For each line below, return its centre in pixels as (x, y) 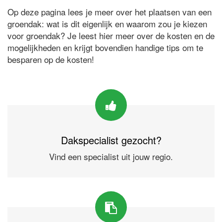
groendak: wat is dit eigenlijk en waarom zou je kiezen (107, 24)
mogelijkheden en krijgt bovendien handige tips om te (105, 47)
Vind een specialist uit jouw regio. (111, 156)
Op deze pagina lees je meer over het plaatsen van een (110, 12)
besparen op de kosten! (51, 59)
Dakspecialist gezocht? (111, 140)
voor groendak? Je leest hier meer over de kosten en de (111, 35)
